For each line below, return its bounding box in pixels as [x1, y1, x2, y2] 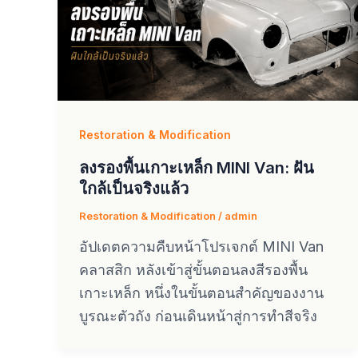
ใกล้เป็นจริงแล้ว [79, 178, 189, 198]
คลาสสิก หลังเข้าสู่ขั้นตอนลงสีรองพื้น [79, 261, 308, 279]
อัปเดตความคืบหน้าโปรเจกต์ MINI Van [79, 238, 324, 256]
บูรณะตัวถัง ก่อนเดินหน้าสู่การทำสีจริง [79, 308, 317, 325]
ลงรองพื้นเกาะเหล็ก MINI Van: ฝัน [79, 157, 314, 177]
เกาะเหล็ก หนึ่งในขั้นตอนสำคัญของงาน [79, 284, 324, 302]
